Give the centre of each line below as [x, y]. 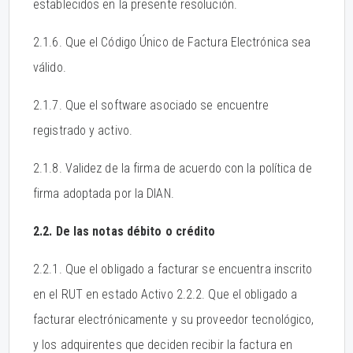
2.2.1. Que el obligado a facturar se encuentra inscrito [173, 269]
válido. [50, 67]
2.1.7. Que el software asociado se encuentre [151, 105]
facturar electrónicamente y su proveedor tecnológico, [174, 320]
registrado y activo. [83, 130]
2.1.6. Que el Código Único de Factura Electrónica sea [172, 42]
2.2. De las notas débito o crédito [124, 231]
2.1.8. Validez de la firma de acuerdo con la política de [173, 168]
